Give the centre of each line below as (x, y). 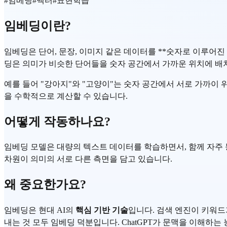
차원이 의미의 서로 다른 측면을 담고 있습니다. (88, 159)
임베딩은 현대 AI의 (40, 210)
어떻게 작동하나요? (57, 121)
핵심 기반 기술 (102, 210)
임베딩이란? (37, 26)
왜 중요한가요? (45, 185)
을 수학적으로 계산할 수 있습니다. (66, 96)
